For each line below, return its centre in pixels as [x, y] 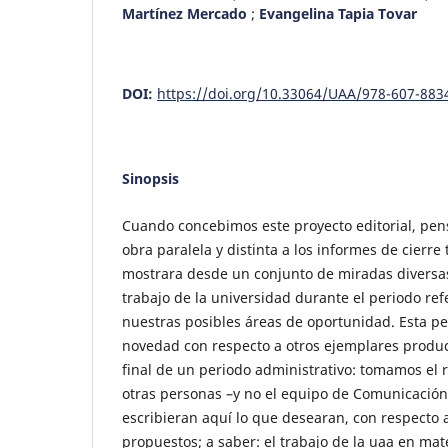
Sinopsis [150, 178]
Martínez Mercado [186, 13]
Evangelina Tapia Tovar [338, 13]
